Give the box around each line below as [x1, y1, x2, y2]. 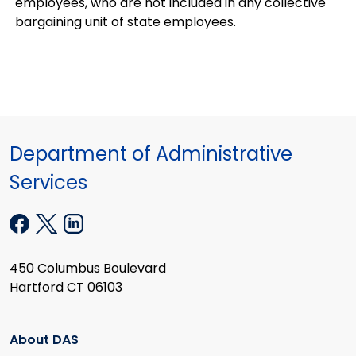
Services [10, 168, 87, 195]
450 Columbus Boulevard [10, 259, 166, 278]
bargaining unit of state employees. [15, 12, 236, 31]
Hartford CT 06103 [10, 278, 122, 297]
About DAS [10, 330, 79, 349]
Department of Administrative [10, 140, 292, 167]
